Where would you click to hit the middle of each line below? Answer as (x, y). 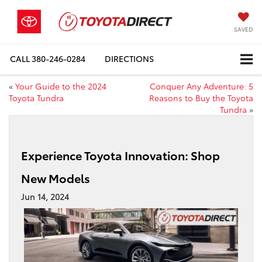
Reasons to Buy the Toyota (201, 97)
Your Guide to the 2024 (61, 86)
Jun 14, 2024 (45, 196)
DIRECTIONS (129, 59)
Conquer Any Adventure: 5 (201, 86)
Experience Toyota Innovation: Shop (120, 155)
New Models (56, 177)
